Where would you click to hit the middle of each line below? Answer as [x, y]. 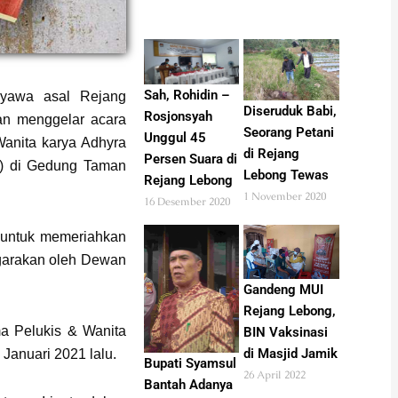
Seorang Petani [289, 133]
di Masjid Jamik [291, 353]
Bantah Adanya [188, 385]
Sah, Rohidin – [187, 96]
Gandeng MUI [284, 289]
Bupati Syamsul [190, 364]
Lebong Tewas [287, 175]
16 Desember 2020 [187, 202]
